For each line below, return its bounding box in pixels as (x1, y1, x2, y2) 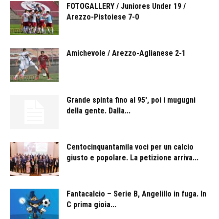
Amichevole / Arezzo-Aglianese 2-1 (66, 48, 186, 58)
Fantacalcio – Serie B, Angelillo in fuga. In (66, 189, 206, 199)
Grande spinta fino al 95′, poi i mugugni (66, 95, 196, 105)
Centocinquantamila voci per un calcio (66, 142, 194, 152)
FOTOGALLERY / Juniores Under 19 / (66, 1, 186, 11)
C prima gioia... (66, 200, 116, 210)
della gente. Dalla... (66, 106, 131, 116)
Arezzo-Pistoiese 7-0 (66, 12, 139, 22)
